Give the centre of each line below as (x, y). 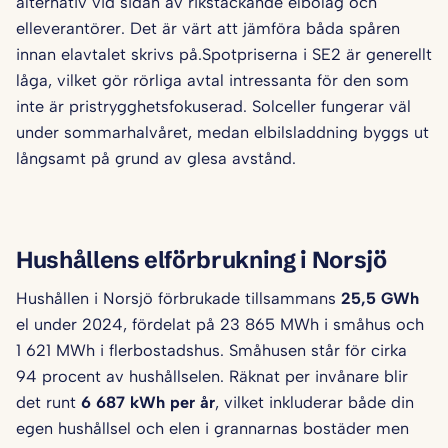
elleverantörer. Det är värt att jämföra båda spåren (208, 28)
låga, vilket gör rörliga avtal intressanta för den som (212, 80)
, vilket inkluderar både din (314, 402)
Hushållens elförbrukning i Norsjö (201, 259)
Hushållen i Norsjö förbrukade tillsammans (178, 298)
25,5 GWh (380, 298)
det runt (48, 402)
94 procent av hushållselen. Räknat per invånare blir (212, 376)
